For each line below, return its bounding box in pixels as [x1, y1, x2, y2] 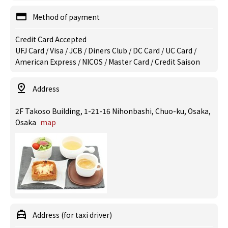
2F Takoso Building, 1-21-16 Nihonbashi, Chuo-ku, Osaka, [15, 106, 211, 116]
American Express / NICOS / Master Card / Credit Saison [15, 56, 200, 67]
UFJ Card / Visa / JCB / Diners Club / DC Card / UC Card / [15, 45, 196, 55]
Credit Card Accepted [15, 34, 87, 44]
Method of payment [33, 12, 100, 22]
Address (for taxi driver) [33, 210, 112, 220]
